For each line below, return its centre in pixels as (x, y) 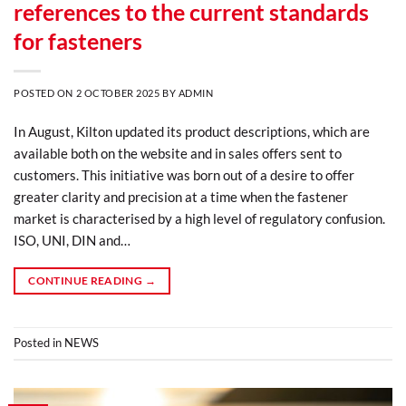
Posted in (39, 342)
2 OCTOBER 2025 (118, 92)
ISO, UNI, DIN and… (72, 240)
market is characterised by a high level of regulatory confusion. (199, 218)
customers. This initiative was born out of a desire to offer (184, 174)
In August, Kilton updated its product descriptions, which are (192, 131)
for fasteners (78, 40)
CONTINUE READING (87, 280)
